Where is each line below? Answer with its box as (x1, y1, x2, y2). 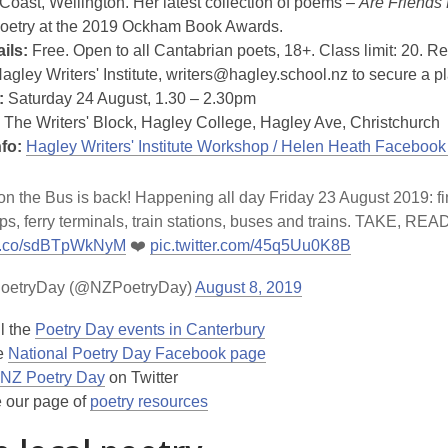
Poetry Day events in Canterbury (35, 321, 265, 338)
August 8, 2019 (195, 279, 302, 296)
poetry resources (90, 393, 208, 410)
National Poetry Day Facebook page (8, 345, 266, 362)
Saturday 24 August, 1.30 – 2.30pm (4, 90, 256, 107)
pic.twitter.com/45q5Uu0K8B (150, 237, 351, 254)
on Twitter (105, 369, 178, 386)
